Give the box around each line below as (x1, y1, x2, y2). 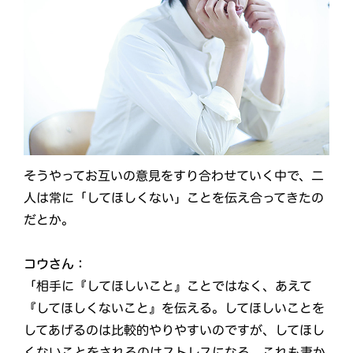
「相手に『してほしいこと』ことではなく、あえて (24, 279, 313, 292)
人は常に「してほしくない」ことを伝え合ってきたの (24, 191, 325, 204)
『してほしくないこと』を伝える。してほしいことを (24, 301, 325, 314)
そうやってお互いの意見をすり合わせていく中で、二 (24, 169, 325, 182)
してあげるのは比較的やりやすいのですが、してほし (24, 323, 325, 336)
